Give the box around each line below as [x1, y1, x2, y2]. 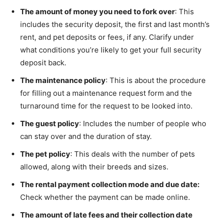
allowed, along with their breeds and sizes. [20, 162, 168, 171]
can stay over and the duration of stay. [20, 131, 152, 141]
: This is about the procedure [106, 75, 206, 85]
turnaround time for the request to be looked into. [20, 101, 194, 110]
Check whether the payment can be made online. [20, 192, 190, 202]
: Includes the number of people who [79, 118, 206, 128]
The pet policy [20, 149, 70, 159]
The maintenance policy [20, 75, 106, 85]
